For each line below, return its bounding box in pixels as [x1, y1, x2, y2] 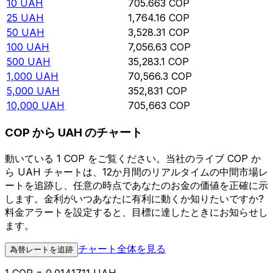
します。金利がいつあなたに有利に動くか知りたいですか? [5, 192, 264, 205]
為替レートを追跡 [10, 244, 73, 254]
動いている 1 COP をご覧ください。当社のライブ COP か [5, 152, 261, 165]
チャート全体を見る [78, 242, 166, 255]
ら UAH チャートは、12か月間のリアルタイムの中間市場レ [5, 165, 268, 178]
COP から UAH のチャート [5, 126, 143, 140]
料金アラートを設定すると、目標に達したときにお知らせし [5, 205, 268, 218]
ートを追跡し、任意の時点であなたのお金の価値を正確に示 [5, 179, 268, 191]
